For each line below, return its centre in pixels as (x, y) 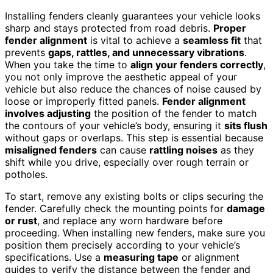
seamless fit (212, 40)
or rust (21, 220)
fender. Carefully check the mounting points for (116, 208)
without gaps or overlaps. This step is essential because (134, 137)
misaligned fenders (51, 150)
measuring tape (141, 257)
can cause (123, 150)
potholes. (26, 174)
